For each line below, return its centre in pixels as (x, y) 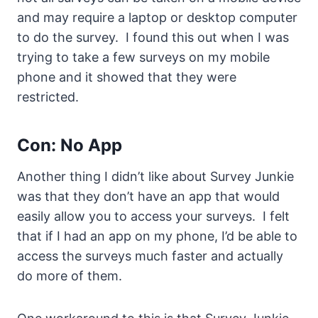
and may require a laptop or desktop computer (157, 18)
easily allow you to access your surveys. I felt (153, 216)
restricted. (48, 97)
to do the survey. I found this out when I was (153, 38)
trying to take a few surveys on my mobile (143, 57)
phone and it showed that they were (127, 77)
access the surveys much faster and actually (150, 256)
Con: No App (70, 146)
